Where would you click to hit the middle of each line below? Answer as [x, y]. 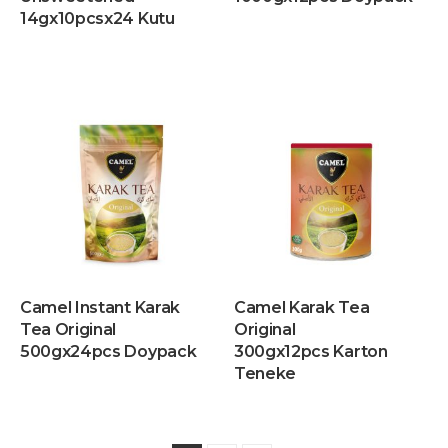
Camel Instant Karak [100, 307]
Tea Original [68, 329]
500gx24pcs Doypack [108, 351]
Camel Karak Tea [302, 307]
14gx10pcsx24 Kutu [97, 18]
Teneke [265, 373]
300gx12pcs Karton [311, 351]
